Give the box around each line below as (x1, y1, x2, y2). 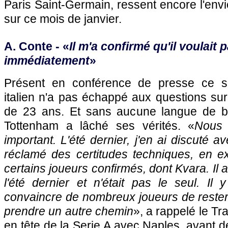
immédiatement (4, 54, 90, 67)
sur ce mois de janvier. (4, 12, 122, 25)
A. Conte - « (4, 40, 69, 53)
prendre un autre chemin (4, 205, 133, 218)
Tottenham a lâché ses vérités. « (4, 119, 195, 132)
